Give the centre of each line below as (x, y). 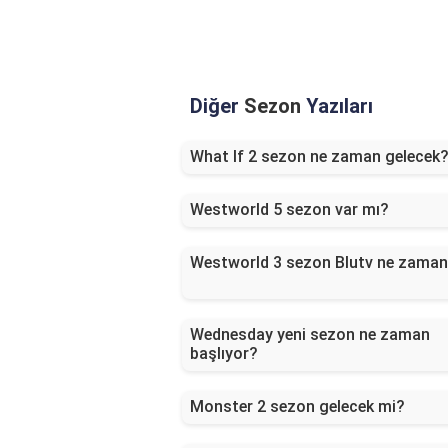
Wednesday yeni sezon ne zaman (310, 335)
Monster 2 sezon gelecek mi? (297, 407)
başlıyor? (224, 354)
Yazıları (337, 106)
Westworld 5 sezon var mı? (289, 210)
